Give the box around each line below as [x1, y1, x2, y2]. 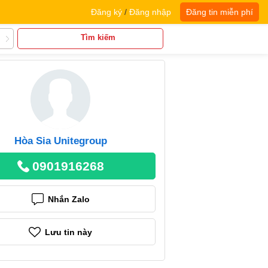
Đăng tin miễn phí [186, 7, 253, 17]
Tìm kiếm [80, 33, 115, 42]
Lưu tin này [45, 227, 92, 237]
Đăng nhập [129, 7, 171, 17]
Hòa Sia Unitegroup [14, 135, 107, 147]
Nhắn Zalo [47, 194, 90, 204]
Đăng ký [91, 7, 122, 17]
